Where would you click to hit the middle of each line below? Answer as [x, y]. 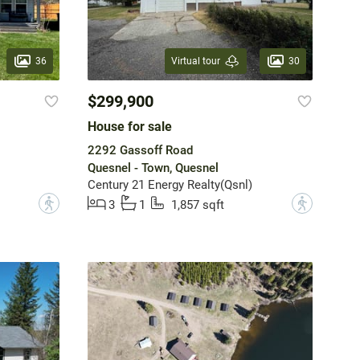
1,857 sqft [197, 205]
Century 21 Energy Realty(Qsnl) [170, 185]
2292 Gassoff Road [140, 151]
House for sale [129, 127]
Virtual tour [195, 61]
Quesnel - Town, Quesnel [153, 168]
